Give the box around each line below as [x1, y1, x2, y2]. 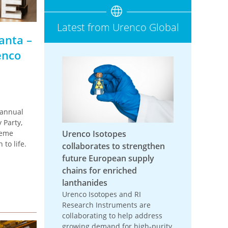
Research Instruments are [62, 200, 151, 210]
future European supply [62, 153, 155, 164]
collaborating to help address [62, 211, 163, 221]
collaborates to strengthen [62, 140, 165, 152]
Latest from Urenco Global [56, 20, 179, 34]
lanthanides [62, 177, 108, 189]
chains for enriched [62, 165, 137, 177]
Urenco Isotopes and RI [62, 189, 141, 199]
